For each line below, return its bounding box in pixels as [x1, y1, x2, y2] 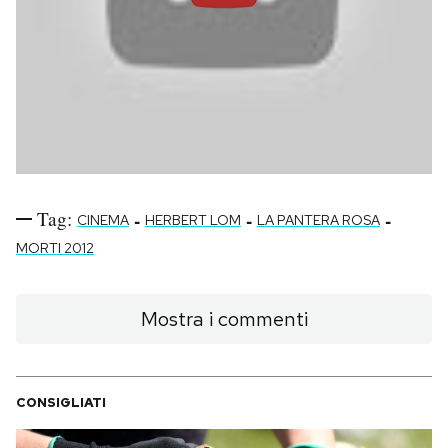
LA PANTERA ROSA [257, 211, 380, 230]
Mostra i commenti [140, 306, 308, 333]
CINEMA [77, 211, 129, 230]
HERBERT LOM [145, 211, 241, 230]
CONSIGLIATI [16, 394, 106, 412]
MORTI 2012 [16, 239, 94, 258]
